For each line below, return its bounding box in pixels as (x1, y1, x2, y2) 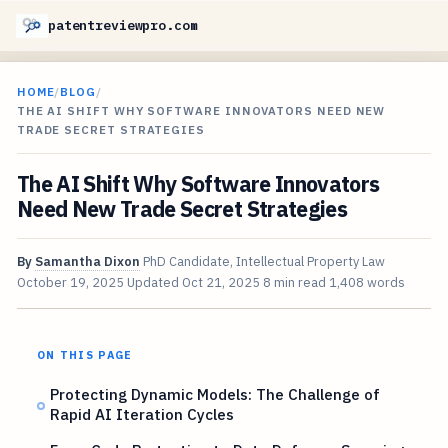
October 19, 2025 (16, 274, 124, 292)
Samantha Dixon (34, 253, 140, 271)
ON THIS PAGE (36, 348, 133, 363)
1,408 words (328, 274, 405, 292)
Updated (126, 274, 182, 292)
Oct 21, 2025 (181, 274, 260, 292)
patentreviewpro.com (48, 17, 198, 34)
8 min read (262, 274, 326, 292)
